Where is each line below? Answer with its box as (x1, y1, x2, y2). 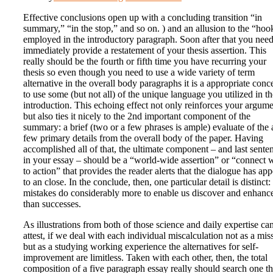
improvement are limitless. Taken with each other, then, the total (23, 252, 268, 263)
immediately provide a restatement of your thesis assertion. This (23, 45, 266, 56)
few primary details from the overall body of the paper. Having (23, 133, 263, 144)
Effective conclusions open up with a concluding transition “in (23, 12, 262, 23)
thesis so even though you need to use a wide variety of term (23, 67, 255, 78)
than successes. (23, 199, 81, 210)
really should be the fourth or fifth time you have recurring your (23, 56, 266, 67)
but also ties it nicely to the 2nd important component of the (23, 111, 250, 122)
